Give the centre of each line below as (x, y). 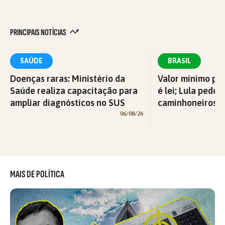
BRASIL (179, 61)
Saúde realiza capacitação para (74, 90)
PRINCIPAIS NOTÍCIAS (39, 32)
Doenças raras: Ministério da (68, 78)
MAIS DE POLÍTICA (37, 174)
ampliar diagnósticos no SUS (68, 102)
